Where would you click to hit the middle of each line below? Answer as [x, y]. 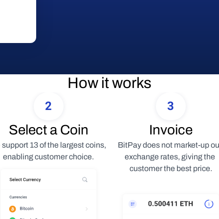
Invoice [171, 130]
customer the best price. [171, 168]
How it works [109, 83]
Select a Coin [48, 130]
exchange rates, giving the [170, 157]
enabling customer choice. [48, 157]
